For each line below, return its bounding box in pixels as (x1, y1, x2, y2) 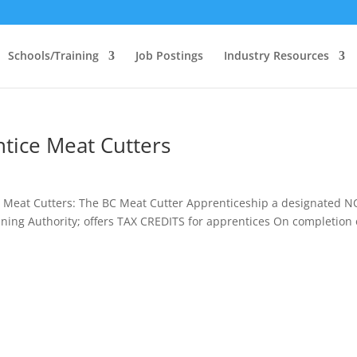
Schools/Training (7, 48, 99, 63)
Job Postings (135, 48, 203, 63)
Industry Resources (223, 48, 329, 63)
